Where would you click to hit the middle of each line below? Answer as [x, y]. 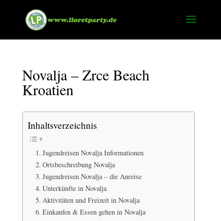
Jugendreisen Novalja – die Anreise [92, 176]
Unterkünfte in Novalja [74, 188]
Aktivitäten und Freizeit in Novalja [91, 200]
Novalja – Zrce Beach [86, 74]
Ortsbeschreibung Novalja [78, 164]
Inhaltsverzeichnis [62, 125]
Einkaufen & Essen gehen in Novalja [94, 212]
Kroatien [48, 89]
